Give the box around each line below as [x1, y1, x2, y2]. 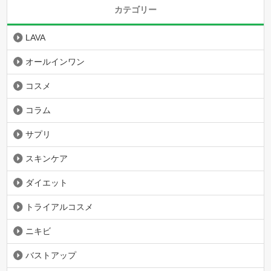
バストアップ [25, 250, 77, 260]
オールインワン [25, 57, 85, 67]
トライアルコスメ [25, 202, 94, 212]
